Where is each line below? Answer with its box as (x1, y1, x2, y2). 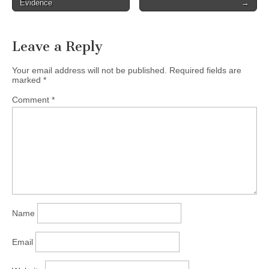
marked (12, 74, 43, 85)
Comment (12, 94, 52, 104)
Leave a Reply (12, 38, 103, 55)
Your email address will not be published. (12, 65, 167, 75)
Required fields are (169, 65, 241, 75)
